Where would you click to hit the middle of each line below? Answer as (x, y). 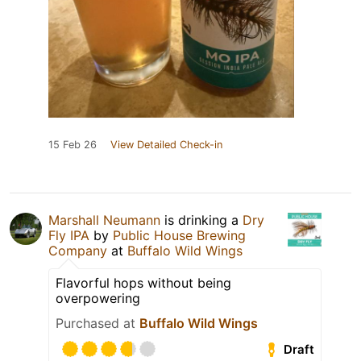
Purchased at (98, 324)
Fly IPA (71, 236)
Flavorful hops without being (143, 283)
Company (78, 251)
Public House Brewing (179, 236)
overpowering (98, 299)
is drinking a (201, 220)
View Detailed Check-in (166, 145)
